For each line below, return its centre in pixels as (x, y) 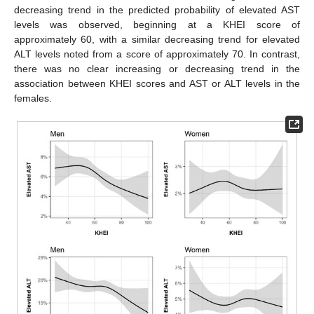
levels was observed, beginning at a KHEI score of (157, 24)
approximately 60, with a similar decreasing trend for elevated (157, 39)
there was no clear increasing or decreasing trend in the (157, 68)
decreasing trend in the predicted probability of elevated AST (157, 9)
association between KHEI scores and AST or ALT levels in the (157, 83)
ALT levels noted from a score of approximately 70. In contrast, (157, 54)
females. (33, 98)
